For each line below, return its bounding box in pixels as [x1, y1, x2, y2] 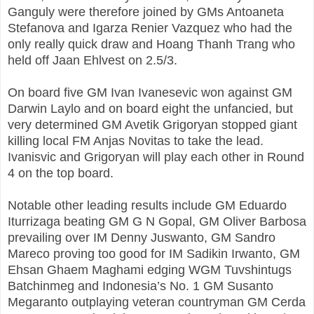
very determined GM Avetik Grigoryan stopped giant [8, 117, 297, 132]
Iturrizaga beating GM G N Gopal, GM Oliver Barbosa [8, 214, 306, 228]
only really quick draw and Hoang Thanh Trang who [8, 36, 295, 51]
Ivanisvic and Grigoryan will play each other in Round [8, 149, 304, 164]
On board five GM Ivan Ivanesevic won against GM [8, 85, 292, 100]
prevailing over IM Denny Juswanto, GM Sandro [8, 230, 275, 245]
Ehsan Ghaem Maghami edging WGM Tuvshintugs [8, 262, 292, 277]
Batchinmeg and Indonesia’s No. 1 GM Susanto [8, 278, 273, 293]
